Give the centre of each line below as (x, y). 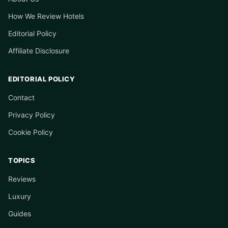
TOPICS (22, 160)
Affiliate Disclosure (39, 51)
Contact (21, 97)
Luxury (20, 196)
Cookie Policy (31, 132)
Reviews (22, 179)
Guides (20, 213)
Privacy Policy (32, 115)
